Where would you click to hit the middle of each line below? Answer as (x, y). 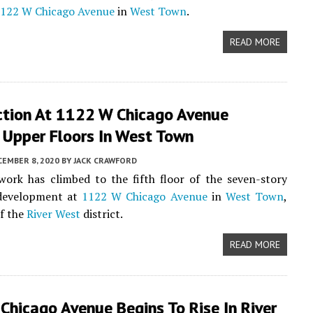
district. (102, 214)
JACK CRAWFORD (105, 160)
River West (53, 214)
